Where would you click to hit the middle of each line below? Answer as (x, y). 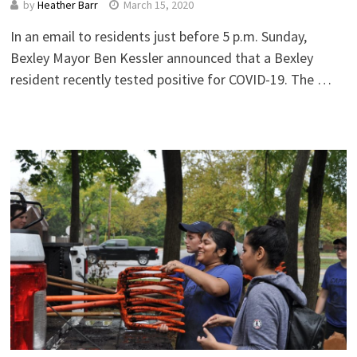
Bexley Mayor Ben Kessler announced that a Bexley (161, 57)
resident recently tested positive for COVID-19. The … (171, 79)
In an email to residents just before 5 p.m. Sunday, (158, 36)
